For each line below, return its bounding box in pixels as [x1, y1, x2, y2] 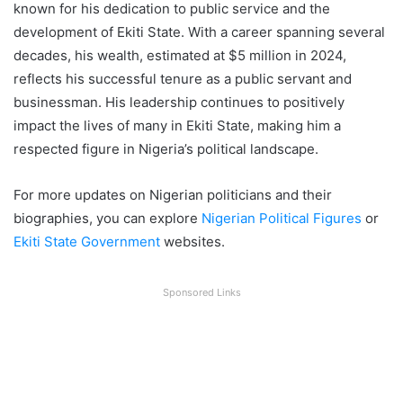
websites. [160, 232, 225, 250]
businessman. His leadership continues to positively [13, 93, 345, 111]
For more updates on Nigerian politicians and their [13, 185, 332, 203]
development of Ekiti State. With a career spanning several [13, 22, 385, 40]
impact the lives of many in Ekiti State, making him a [13, 116, 341, 134]
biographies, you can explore [13, 209, 201, 227]
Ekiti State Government [13, 232, 160, 250]
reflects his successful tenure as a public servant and [13, 69, 352, 87]
